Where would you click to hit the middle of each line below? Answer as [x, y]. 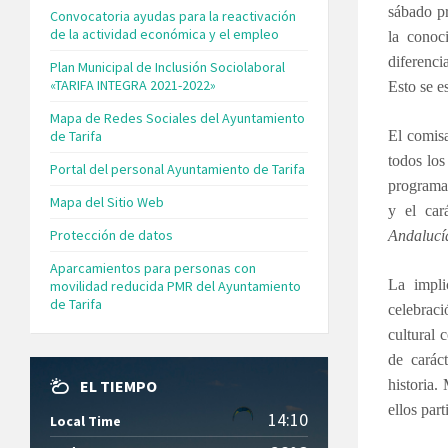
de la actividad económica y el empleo [164, 33]
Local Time [85, 420]
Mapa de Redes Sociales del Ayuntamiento [177, 117]
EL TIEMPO [118, 385]
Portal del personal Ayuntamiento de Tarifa [177, 168]
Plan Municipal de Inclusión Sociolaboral [167, 66]
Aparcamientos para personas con [153, 267]
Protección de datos [111, 234]
